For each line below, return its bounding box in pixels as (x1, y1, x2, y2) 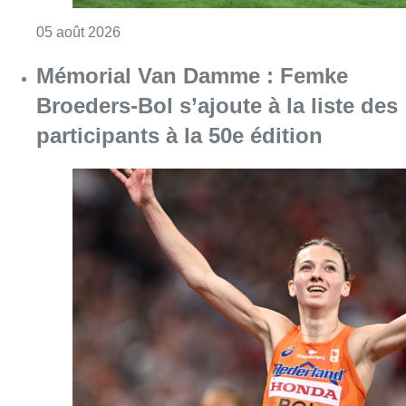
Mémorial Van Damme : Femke (36, 63, 348, 89)
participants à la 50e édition (36, 123, 323, 149)
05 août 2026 (36, 24, 121, 41)
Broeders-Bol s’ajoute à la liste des (36, 93, 398, 119)
